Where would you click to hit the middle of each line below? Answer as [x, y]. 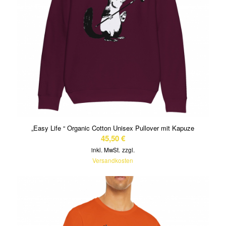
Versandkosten [113, 161]
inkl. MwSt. [105, 150]
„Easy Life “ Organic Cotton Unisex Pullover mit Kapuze [113, 128]
